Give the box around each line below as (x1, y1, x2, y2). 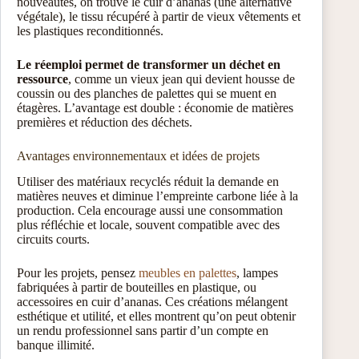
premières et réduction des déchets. (17, 115, 192, 129)
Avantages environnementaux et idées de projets (17, 148, 260, 163)
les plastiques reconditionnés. (17, 23, 163, 38)
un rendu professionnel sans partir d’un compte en (17, 324, 268, 338)
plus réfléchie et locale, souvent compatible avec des (17, 218, 280, 232)
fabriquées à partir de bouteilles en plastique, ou (17, 280, 256, 295)
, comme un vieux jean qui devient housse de (68, 71, 295, 86)
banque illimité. (17, 338, 95, 353)
